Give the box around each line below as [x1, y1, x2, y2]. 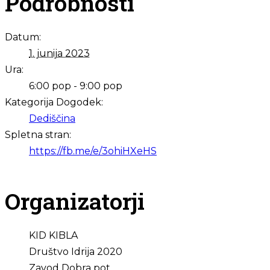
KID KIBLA [29, 229, 78, 241]
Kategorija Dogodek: [5, 96, 103, 108]
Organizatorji [5, 186, 145, 216]
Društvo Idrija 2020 [29, 245, 122, 257]
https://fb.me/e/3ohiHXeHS [29, 145, 157, 157]
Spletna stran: [5, 128, 71, 140]
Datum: [5, 31, 41, 43]
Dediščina [29, 112, 75, 124]
